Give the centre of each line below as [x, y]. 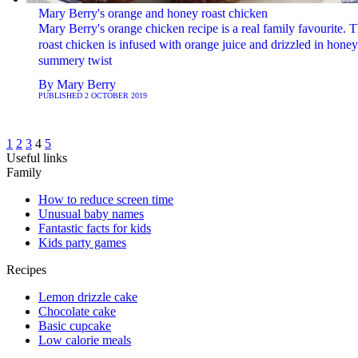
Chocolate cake [77, 311]
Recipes [26, 269]
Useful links [37, 157]
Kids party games [82, 242]
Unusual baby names [91, 213]
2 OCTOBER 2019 [115, 95]
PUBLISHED [61, 95]
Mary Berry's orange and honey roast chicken [153, 13]
